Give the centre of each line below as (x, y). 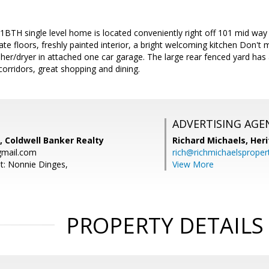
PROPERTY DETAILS (165, 225)
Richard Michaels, (211, 140)
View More (193, 164)
